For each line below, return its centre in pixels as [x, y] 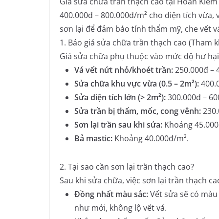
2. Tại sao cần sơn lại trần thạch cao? [127, 166]
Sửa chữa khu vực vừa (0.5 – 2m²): [137, 83]
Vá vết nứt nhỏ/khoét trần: [124, 70]
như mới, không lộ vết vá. [120, 208]
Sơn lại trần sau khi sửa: [118, 124]
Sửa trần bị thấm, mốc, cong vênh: [138, 111]
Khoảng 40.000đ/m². [151, 138]
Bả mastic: [93, 138]
